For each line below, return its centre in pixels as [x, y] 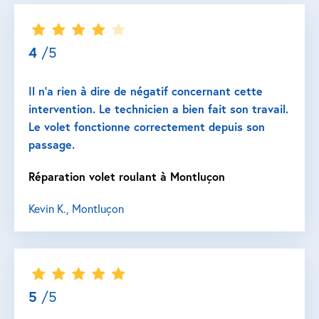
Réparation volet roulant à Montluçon [127, 176]
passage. [52, 144]
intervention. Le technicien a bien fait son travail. [158, 109]
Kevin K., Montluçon [76, 208]
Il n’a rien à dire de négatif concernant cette [146, 91]
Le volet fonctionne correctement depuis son [147, 126]
